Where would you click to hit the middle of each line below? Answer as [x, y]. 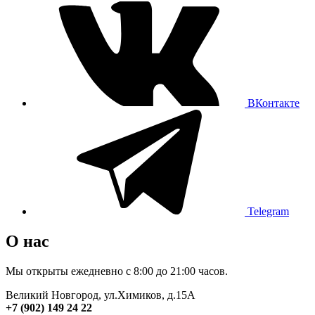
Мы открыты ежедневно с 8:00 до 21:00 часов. [117, 271]
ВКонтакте [274, 103]
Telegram [268, 211]
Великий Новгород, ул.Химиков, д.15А [101, 295]
